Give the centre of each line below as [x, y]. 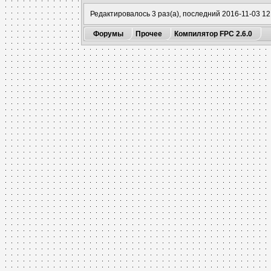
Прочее [149, 34]
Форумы [109, 34]
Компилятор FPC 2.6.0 [214, 34]
